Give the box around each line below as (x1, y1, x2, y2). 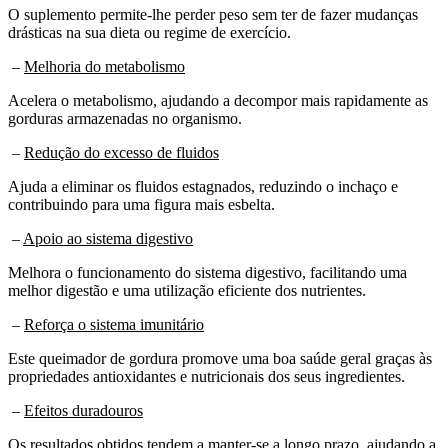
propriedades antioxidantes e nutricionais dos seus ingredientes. (8, 367, 405, 385)
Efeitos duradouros (24, 401, 143, 419)
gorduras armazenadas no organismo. (8, 109, 242, 127)
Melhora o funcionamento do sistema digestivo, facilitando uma (8, 263, 407, 281)
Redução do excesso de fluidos (24, 143, 219, 161)
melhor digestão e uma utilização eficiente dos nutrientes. (8, 281, 366, 299)
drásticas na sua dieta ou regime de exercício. (8, 23, 291, 41)
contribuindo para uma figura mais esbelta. (8, 195, 275, 213)
